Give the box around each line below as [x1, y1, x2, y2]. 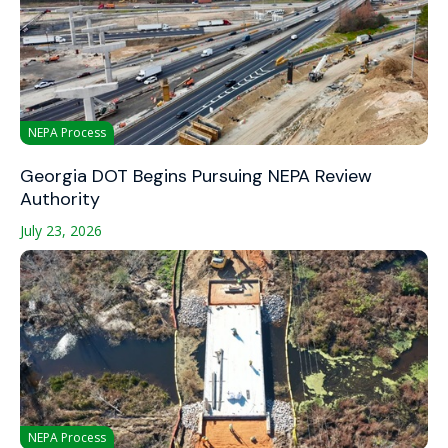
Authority [20, 186, 100, 211]
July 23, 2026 [20, 220, 102, 240]
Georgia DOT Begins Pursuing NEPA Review [20, 163, 372, 188]
